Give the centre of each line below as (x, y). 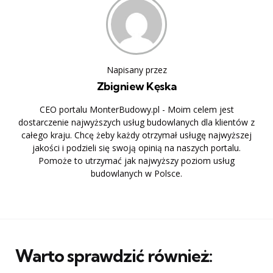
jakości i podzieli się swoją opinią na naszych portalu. (136, 147)
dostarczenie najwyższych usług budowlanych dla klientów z (136, 122)
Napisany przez (136, 69)
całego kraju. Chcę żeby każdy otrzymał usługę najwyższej (136, 135)
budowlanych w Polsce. (136, 173)
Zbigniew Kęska (136, 86)
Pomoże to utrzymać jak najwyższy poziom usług (136, 160)
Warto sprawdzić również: (114, 255)
